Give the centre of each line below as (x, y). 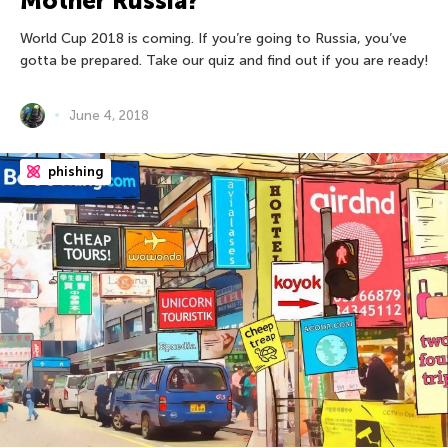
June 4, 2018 (109, 115)
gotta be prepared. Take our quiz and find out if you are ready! (224, 60)
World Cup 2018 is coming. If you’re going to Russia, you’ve (213, 38)
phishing (74, 171)
